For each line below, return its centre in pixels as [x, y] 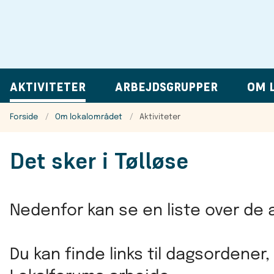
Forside [24, 117]
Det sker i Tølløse [99, 161]
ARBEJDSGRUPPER [166, 87]
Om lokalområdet [89, 117]
